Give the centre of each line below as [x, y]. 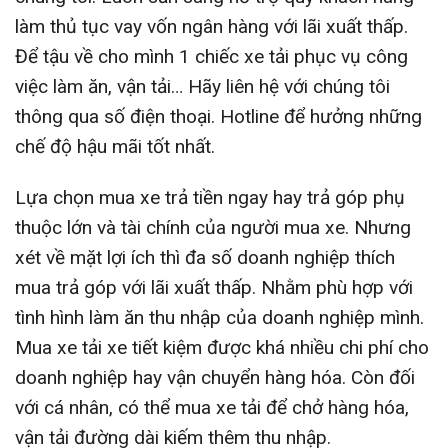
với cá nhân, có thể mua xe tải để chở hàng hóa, [212, 407]
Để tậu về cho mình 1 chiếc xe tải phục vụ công [211, 56]
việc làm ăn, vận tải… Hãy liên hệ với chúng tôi [202, 86]
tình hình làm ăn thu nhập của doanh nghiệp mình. [219, 317]
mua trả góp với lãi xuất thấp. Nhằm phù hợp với [214, 287]
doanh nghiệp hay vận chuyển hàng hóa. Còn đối [215, 377]
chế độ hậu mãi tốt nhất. [115, 146]
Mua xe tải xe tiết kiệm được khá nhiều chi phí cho [222, 347]
